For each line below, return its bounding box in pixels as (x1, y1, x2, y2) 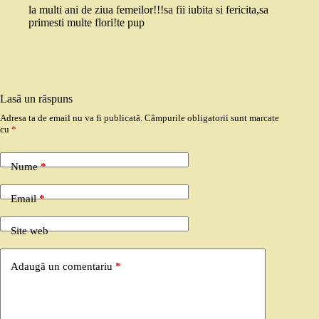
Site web (11, 224, 48, 236)
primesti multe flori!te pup (28, 16, 145, 28)
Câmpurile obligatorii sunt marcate (145, 113, 279, 123)
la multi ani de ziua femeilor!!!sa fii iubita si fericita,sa (28, 4, 268, 16)
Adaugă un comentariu (11, 260, 113, 272)
